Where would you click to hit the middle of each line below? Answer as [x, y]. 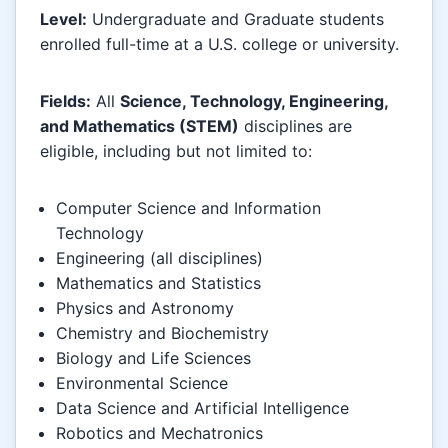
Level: [63, 18]
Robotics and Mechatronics [159, 432]
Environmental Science [142, 382]
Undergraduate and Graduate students [235, 18]
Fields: [65, 100]
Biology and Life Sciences [153, 357]
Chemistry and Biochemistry [162, 332]
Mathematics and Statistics [158, 282]
